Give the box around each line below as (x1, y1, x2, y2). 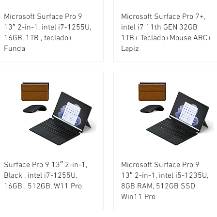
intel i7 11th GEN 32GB (121, 23, 198, 33)
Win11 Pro (121, 192, 155, 202)
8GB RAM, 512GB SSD (121, 182, 195, 192)
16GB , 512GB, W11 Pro (3, 182, 82, 192)
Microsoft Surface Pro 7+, (121, 12, 205, 22)
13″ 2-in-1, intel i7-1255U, (3, 23, 91, 33)
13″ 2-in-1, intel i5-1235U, (121, 171, 208, 181)
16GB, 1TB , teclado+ (3, 33, 73, 44)
